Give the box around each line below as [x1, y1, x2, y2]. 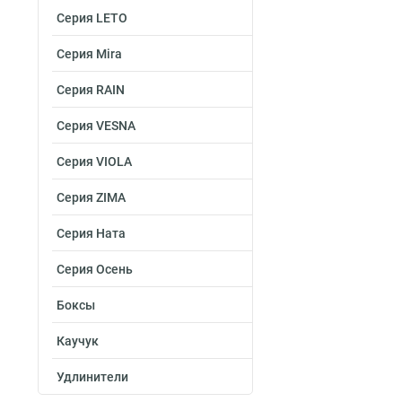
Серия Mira [57, 47, 122, 61]
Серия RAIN [57, 83, 125, 97]
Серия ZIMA [57, 190, 126, 205]
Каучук [57, 334, 99, 348]
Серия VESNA [57, 118, 135, 133]
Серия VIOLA [57, 154, 132, 169]
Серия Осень [57, 262, 133, 276]
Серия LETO [57, 11, 127, 25]
